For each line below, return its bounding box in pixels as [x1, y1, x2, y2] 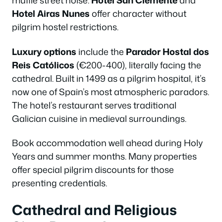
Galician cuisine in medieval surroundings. [12, 111, 186, 125]
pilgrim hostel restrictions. [12, 20, 118, 33]
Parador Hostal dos [126, 45, 209, 58]
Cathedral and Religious [12, 199, 177, 220]
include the [76, 45, 126, 58]
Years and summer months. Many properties [12, 150, 197, 163]
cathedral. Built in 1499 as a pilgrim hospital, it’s [12, 71, 206, 85]
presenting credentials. [12, 176, 107, 189]
